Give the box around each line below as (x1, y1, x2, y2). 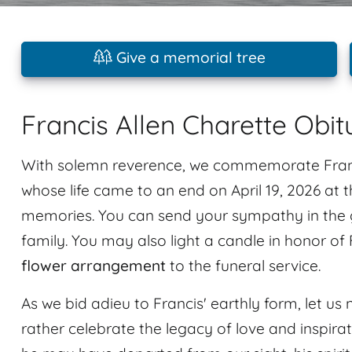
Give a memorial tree (112, 48, 266, 67)
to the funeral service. (166, 256, 321, 275)
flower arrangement (21, 256, 166, 275)
